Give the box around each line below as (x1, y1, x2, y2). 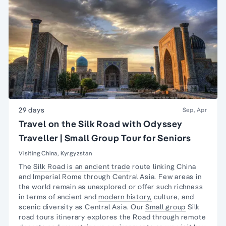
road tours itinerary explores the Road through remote (19, 212, 206, 221)
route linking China (130, 162, 196, 171)
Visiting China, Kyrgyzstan (19, 149, 92, 157)
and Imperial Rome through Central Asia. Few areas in (19, 172, 202, 181)
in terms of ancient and (19, 192, 99, 201)
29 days (19, 105, 45, 115)
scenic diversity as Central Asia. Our (19, 202, 146, 211)
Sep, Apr (182, 106, 207, 114)
